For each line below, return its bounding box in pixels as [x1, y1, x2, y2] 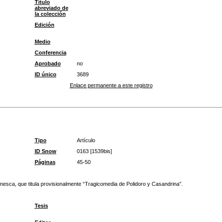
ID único [34, 71, 56, 77]
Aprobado [34, 60, 61, 66]
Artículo [76, 137, 95, 143]
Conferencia [34, 50, 66, 55]
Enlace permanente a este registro [69, 82, 153, 88]
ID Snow [34, 148, 56, 154]
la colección [34, 11, 66, 17]
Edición [34, 22, 55, 28]
